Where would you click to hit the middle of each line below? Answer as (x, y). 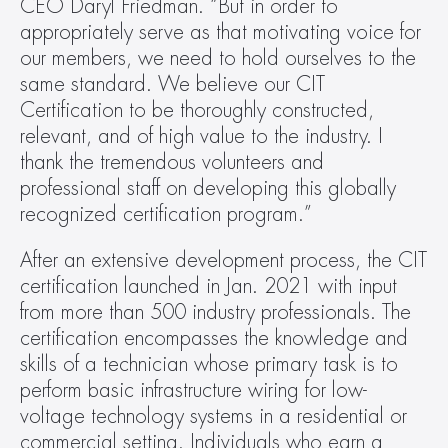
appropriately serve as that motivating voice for (220, 32)
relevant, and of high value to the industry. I (201, 136)
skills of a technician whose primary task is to (209, 364)
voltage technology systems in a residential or (213, 416)
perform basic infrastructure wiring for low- (193, 390)
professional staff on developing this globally (208, 188)
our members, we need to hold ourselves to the (218, 58)
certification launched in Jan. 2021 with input (208, 286)
